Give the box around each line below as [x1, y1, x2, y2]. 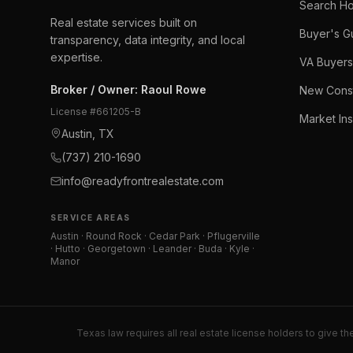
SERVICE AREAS [50, 213, 131, 222]
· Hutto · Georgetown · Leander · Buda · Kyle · [50, 243, 255, 255]
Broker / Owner [50, 83, 135, 96]
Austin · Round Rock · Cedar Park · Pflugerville [50, 230, 260, 242]
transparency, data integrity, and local [50, 33, 245, 46]
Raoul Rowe [141, 83, 206, 96]
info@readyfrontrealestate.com [61, 174, 224, 188]
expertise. [50, 50, 102, 64]
